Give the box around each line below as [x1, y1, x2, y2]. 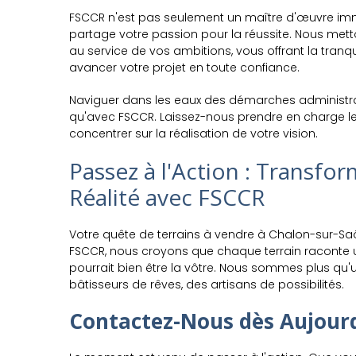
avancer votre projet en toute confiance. [69, 60, 300, 75]
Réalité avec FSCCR [69, 182, 265, 212]
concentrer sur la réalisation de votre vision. [69, 126, 318, 141]
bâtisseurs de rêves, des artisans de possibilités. [69, 277, 344, 292]
